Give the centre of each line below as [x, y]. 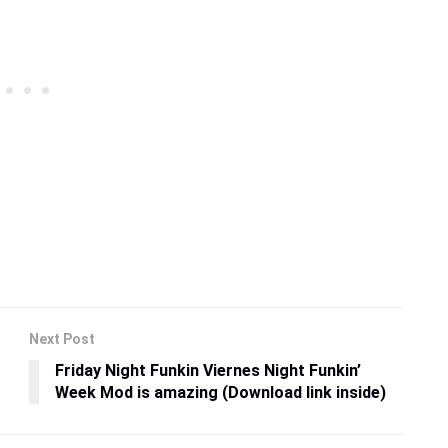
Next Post [62, 338]
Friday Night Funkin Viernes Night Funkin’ [208, 370]
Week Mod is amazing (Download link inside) [220, 392]
